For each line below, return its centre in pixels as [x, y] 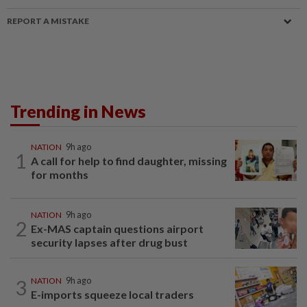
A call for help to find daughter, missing [129, 161]
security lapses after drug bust [109, 242]
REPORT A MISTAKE [48, 21]
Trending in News [78, 111]
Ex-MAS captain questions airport [117, 229]
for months [60, 174]
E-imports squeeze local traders [112, 295]
